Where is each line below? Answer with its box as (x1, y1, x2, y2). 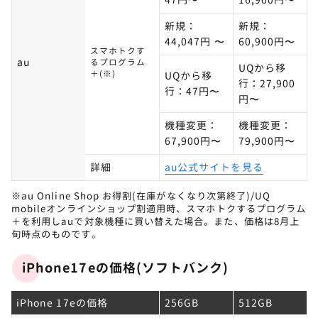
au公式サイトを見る (165, 160, 263, 175)
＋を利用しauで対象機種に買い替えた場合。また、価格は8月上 (11, 215, 300, 229)
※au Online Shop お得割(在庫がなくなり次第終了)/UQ (11, 190, 271, 203)
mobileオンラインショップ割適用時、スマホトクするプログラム (11, 202, 307, 216)
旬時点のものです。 (11, 228, 102, 241)
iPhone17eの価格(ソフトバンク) (22, 259, 229, 278)
